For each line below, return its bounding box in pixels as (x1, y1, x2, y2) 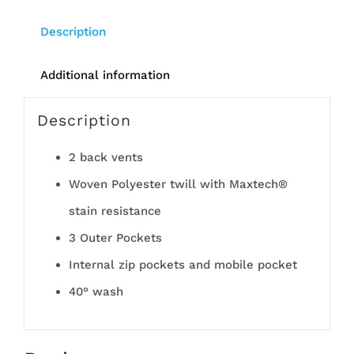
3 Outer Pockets (68, 231, 162, 246)
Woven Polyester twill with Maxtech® (68, 177, 288, 192)
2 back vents (68, 150, 143, 165)
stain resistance (68, 204, 161, 219)
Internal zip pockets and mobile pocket (68, 258, 297, 273)
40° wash (68, 284, 123, 299)
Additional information (40, 67, 170, 82)
